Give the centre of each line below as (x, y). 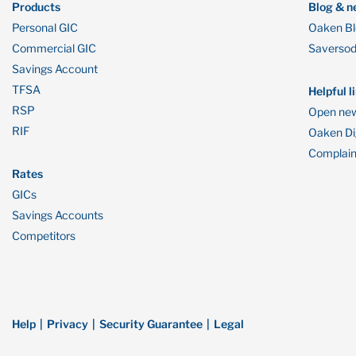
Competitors (44, 236)
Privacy (68, 324)
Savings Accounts (58, 215)
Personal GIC (45, 27)
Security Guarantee (151, 324)
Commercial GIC (54, 48)
